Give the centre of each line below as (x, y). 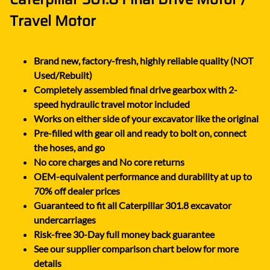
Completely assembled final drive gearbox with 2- (136, 89)
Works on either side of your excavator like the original (146, 118)
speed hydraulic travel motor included (112, 104)
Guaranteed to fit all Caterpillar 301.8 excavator (133, 205)
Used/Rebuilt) (63, 75)
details (48, 263)
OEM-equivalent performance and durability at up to (143, 176)
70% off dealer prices (77, 190)
